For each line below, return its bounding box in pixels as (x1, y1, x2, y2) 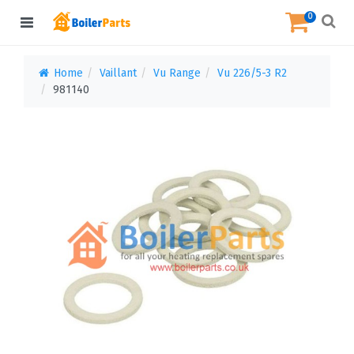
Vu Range (153, 66, 201, 80)
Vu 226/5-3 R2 (217, 66, 287, 80)
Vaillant (100, 66, 137, 80)
